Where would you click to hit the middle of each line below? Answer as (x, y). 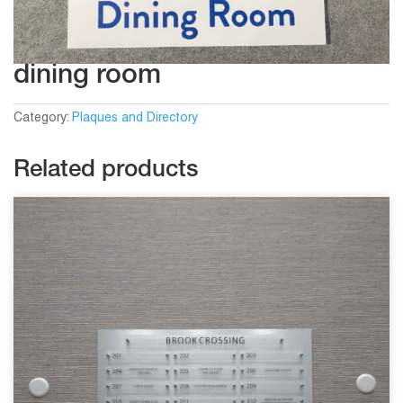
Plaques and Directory (135, 118)
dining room (87, 77)
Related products (106, 170)
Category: (43, 118)
